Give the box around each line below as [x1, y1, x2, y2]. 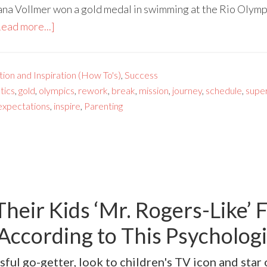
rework [78, 84, 108, 96]
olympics [39, 84, 74, 96]
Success [125, 69, 158, 80]
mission [139, 84, 169, 96]
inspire [54, 100, 80, 111]
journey [172, 84, 202, 96]
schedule [206, 84, 242, 96]
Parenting [84, 100, 123, 111]
